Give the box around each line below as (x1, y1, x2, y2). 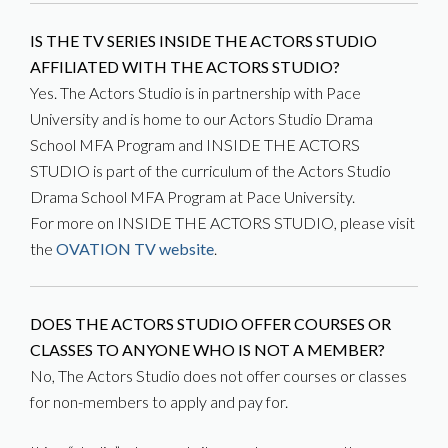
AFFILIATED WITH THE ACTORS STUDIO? (30, 57, 340, 76)
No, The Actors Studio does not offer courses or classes (30, 366, 407, 385)
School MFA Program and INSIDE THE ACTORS (30, 135, 360, 154)
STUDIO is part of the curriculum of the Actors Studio (30, 161, 391, 180)
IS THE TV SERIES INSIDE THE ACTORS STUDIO (30, 31, 377, 50)
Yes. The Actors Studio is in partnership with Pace (30, 83, 361, 102)
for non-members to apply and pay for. (30, 392, 288, 411)
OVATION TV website (56, 239, 214, 258)
